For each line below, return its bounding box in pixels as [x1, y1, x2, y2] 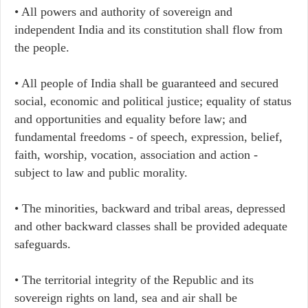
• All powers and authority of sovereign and [14, 5, 232, 19]
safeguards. [14, 237, 71, 251]
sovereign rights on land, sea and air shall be [14, 291, 237, 305]
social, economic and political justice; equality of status [14, 94, 291, 108]
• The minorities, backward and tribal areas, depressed [14, 201, 285, 215]
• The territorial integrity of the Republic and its [14, 273, 254, 287]
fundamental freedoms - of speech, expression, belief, [14, 130, 283, 144]
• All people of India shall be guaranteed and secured [14, 76, 278, 90]
